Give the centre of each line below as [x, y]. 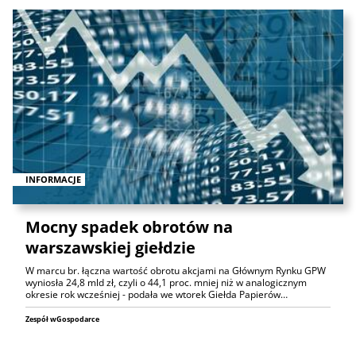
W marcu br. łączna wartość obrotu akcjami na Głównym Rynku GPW [176, 270]
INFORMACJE [53, 179]
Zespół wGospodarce [62, 319]
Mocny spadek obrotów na [129, 226]
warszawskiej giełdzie [110, 247]
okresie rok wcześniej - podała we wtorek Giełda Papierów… [157, 294]
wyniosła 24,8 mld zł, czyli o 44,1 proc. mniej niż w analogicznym [166, 282]
